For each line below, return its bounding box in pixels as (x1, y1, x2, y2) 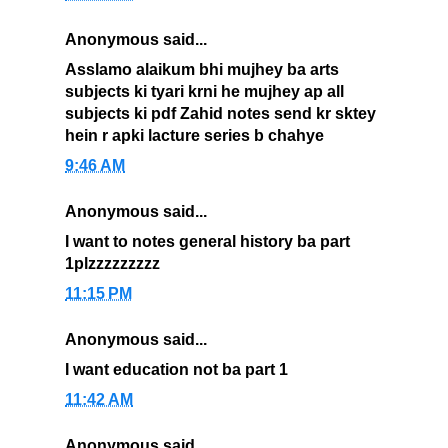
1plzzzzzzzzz (65, 255, 160, 273)
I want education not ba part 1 (65, 361, 288, 379)
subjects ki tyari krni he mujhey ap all (65, 83, 344, 101)
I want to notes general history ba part (65, 233, 350, 251)
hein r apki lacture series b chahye (65, 127, 324, 145)
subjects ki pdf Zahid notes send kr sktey (65, 105, 376, 123)
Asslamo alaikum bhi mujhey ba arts (65, 61, 339, 79)
